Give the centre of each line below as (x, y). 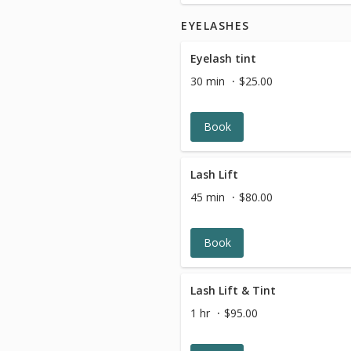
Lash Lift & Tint (233, 290)
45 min (208, 197)
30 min (208, 81)
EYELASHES (216, 25)
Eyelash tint (223, 58)
